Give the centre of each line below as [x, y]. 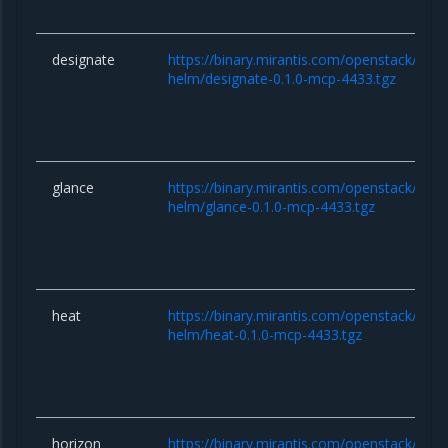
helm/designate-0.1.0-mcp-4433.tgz [282, 78]
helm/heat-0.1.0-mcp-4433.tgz [265, 334]
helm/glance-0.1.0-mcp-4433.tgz [272, 206]
